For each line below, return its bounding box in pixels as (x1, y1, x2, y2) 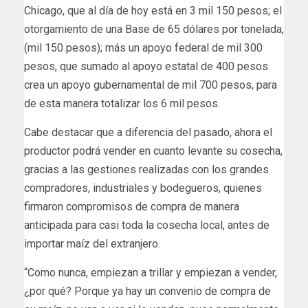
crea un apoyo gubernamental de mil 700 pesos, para (24, 78, 277, 92)
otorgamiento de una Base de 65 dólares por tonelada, (24, 23, 284, 36)
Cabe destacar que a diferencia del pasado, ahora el (24, 126, 272, 140)
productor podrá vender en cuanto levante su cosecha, (24, 144, 283, 158)
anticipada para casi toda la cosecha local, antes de (24, 219, 269, 232)
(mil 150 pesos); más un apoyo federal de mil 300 (24, 41, 263, 55)
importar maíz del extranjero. (24, 237, 160, 251)
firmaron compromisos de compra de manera (24, 200, 239, 214)
